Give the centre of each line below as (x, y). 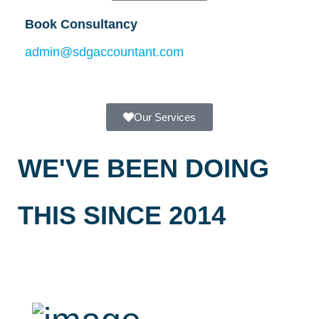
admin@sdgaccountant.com (104, 52)
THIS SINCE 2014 (122, 215)
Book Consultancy (81, 24)
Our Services (165, 117)
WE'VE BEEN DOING (143, 168)
